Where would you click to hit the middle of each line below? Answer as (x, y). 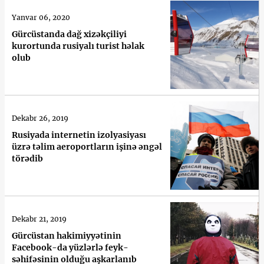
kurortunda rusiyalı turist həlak (78, 46)
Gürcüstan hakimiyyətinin (67, 235)
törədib (27, 158)
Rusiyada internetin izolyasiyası (79, 135)
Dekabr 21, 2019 (39, 219)
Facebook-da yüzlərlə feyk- (70, 247)
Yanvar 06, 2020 (41, 17)
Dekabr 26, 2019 (40, 118)
